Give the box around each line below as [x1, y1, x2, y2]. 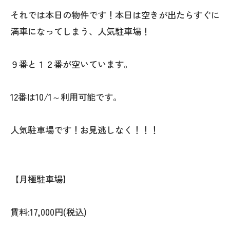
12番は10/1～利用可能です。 [10, 90, 122, 104]
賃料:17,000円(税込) [10, 205, 87, 219]
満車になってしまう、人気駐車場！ [10, 25, 150, 38]
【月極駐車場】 [10, 172, 71, 186]
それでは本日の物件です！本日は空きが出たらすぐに [10, 8, 220, 22]
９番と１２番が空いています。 [10, 57, 132, 71]
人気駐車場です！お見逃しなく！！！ [10, 123, 167, 137]
